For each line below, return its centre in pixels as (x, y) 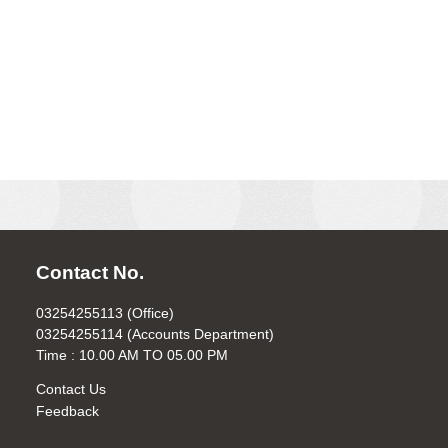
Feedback (67, 410)
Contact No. (89, 273)
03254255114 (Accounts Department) (154, 333)
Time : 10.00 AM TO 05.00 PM (131, 354)
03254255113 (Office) (104, 312)
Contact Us (70, 388)
